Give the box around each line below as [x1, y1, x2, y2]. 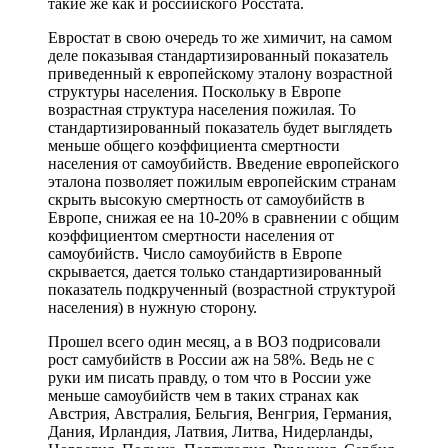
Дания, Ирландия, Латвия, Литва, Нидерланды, [48, 422, 373, 440]
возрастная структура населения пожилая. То [48, 100, 356, 118]
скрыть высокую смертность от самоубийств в [48, 190, 365, 208]
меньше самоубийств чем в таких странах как [48, 386, 359, 404]
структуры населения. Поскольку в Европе [48, 82, 341, 100]
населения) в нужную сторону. [48, 298, 257, 316]
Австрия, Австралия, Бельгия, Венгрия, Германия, [48, 404, 392, 422]
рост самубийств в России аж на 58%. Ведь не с [48, 350, 374, 368]
